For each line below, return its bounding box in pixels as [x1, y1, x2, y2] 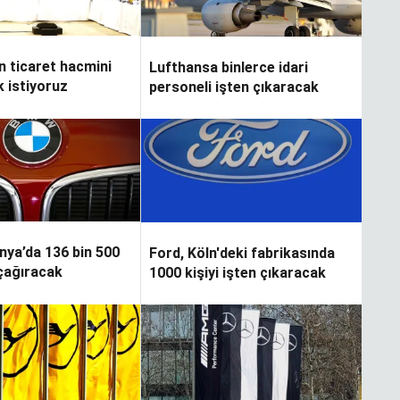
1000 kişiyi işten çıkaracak [148, 263, 326, 281]
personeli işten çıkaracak [148, 78, 319, 96]
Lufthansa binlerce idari [148, 58, 308, 76]
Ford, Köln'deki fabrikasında [148, 244, 335, 262]
